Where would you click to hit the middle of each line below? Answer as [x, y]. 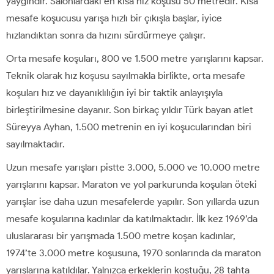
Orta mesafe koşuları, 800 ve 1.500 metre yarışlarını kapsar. [135, 58]
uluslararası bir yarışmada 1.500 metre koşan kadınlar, [121, 235]
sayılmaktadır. [35, 144]
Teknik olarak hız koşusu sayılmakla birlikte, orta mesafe [126, 75]
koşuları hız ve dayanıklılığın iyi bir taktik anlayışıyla [114, 92]
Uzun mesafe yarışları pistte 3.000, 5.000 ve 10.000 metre [133, 167]
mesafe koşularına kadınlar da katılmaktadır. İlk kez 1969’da [132, 218]
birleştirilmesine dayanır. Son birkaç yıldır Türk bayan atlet [130, 109]
